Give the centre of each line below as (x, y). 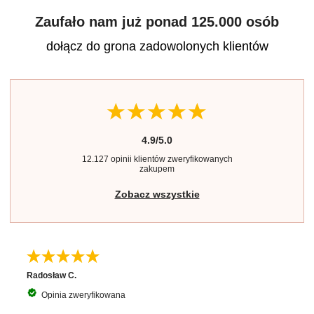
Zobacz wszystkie (157, 194)
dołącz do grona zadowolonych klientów (157, 46)
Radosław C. (52, 275)
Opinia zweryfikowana (83, 295)
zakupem (157, 169)
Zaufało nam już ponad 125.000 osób (157, 22)
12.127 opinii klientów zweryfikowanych (157, 159)
